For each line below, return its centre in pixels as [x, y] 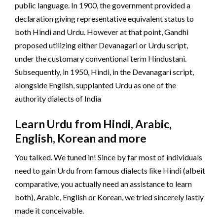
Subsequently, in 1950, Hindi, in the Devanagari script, [104, 72]
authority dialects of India [58, 98]
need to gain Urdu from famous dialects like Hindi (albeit [110, 170]
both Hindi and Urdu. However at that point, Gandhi [102, 32]
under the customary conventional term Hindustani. [101, 58]
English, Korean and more [81, 138]
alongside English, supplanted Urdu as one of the [95, 85]
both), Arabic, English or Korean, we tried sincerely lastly [109, 197]
